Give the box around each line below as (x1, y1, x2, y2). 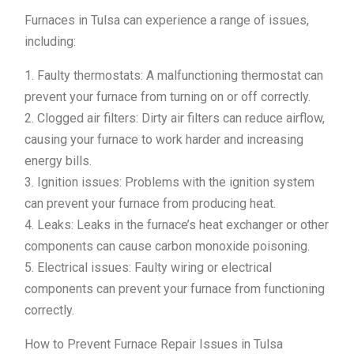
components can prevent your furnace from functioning (24, 281, 325, 297)
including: (24, 34, 76, 50)
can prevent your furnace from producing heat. (24, 196, 276, 212)
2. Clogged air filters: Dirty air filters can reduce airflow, (24, 111, 325, 126)
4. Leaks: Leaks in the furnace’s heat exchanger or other (24, 217, 329, 233)
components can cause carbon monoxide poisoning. (24, 239, 310, 254)
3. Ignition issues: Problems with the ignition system (24, 175, 314, 190)
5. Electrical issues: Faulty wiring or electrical (24, 260, 272, 276)
